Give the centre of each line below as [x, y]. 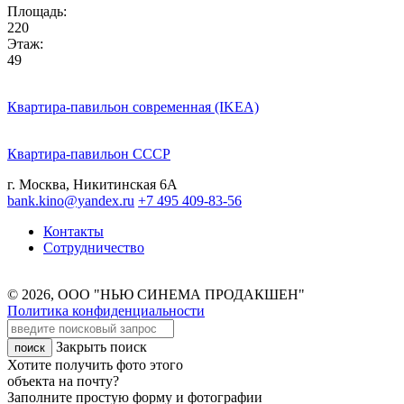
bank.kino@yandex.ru [71, 200]
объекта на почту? [63, 381]
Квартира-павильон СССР [89, 153]
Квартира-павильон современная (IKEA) [133, 106]
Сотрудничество [94, 247]
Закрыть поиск [101, 346]
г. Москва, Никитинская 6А [92, 184]
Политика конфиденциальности [106, 310]
